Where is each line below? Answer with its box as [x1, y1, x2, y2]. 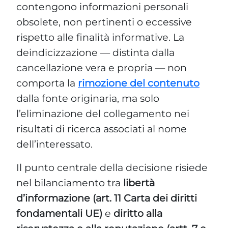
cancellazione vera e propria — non [16, 61, 187, 74]
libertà [123, 176, 155, 189]
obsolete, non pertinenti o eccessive [16, 15, 192, 28]
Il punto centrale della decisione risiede [16, 161, 208, 174]
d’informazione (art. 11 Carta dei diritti [16, 191, 197, 204]
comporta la [16, 76, 78, 89]
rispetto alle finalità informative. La [16, 31, 184, 43]
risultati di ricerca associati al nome [16, 122, 187, 135]
